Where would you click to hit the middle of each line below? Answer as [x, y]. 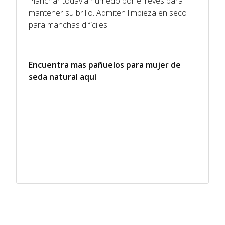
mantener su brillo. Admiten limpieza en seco [108, 12]
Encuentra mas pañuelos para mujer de [105, 65]
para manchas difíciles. [69, 24]
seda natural [53, 77]
